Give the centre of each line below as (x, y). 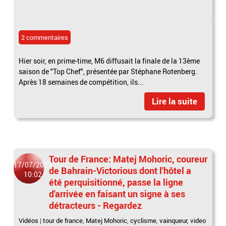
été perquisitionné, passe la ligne (116, 182)
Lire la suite (174, 101)
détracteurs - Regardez (96, 206)
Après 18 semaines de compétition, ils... (81, 82)
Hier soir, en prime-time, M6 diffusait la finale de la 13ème (109, 61)
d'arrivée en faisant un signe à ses (117, 194)
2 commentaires (45, 38)
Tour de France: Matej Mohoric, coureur (128, 159)
